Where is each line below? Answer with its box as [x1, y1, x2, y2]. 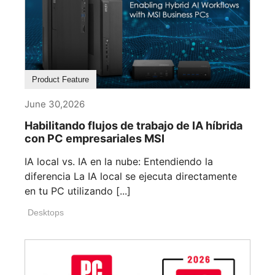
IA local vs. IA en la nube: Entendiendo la [25, 155, 213, 168]
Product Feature [32, 75, 89, 85]
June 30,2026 [25, 98, 85, 110]
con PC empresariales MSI [25, 132, 165, 145]
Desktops [28, 207, 64, 218]
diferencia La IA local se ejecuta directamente [25, 170, 237, 183]
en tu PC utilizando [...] [25, 185, 131, 198]
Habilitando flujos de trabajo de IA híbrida [25, 119, 242, 133]
